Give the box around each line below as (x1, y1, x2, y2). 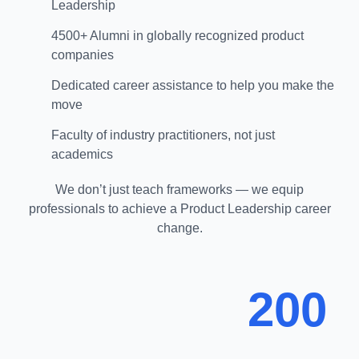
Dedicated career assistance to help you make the (50, 79, 334, 93)
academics (50, 147, 113, 162)
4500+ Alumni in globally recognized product (50, 29, 304, 43)
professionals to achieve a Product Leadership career (28, 202, 331, 216)
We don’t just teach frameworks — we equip (55, 183, 304, 197)
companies (50, 48, 114, 63)
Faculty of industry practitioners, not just (50, 128, 275, 143)
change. (156, 221, 203, 236)
